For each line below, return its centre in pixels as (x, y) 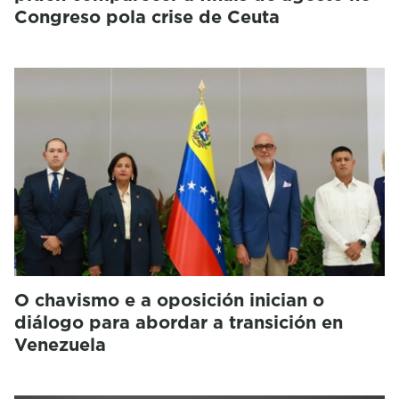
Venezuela (60, 344)
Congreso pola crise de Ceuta (147, 16)
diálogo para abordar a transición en (179, 322)
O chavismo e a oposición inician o (169, 300)
